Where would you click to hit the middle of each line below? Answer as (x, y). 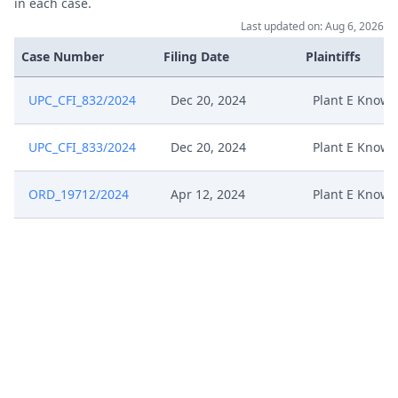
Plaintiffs (333, 56)
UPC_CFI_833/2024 (82, 147)
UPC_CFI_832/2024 (82, 100)
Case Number (63, 56)
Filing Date (196, 56)
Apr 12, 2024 (208, 194)
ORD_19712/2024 (79, 194)
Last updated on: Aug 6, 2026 (312, 26)
